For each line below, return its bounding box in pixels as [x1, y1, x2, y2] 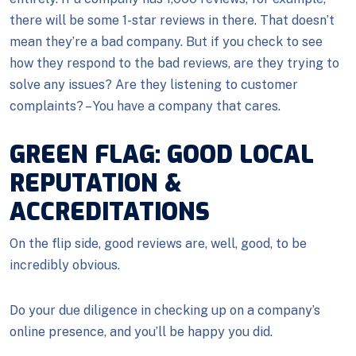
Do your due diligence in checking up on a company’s [10, 303, 320, 318]
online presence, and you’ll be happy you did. [10, 324, 273, 339]
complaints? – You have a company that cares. [10, 99, 281, 114]
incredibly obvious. [10, 257, 120, 273]
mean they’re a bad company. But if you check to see [10, 34, 323, 49]
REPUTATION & [10, 168, 182, 199]
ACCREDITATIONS [10, 196, 210, 228]
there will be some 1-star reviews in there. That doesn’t [10, 13, 335, 28]
